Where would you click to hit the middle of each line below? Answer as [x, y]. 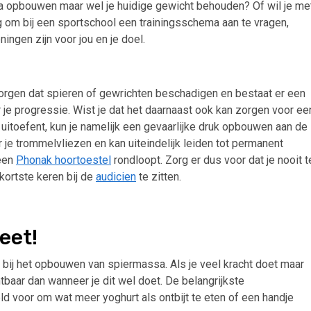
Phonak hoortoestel [64, 160]
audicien [116, 177]
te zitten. [160, 177]
